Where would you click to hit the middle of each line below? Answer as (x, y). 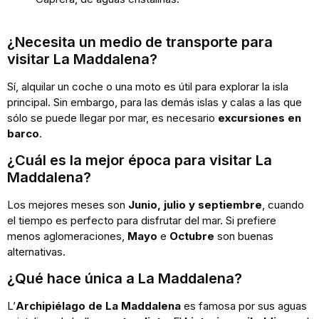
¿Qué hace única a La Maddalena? (125, 279)
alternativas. (36, 251)
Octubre (192, 236)
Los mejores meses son (68, 204)
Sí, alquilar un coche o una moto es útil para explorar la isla (148, 86)
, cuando (283, 204)
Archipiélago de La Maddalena (98, 306)
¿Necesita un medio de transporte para (140, 42)
